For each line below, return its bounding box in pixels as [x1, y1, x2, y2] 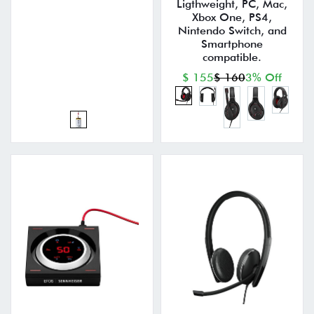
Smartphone [201, 37, 263, 51]
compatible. [203, 50, 261, 64]
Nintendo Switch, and [177, 24, 287, 38]
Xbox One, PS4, [192, 11, 272, 25]
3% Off [245, 71, 282, 85]
